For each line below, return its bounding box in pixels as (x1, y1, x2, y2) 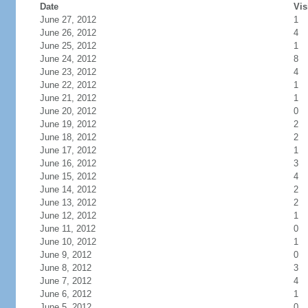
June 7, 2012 (39, 276, 91, 286)
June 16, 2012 (39, 158, 96, 168)
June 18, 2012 (39, 132, 96, 142)
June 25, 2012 (39, 41, 96, 51)
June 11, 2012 (39, 223, 96, 234)
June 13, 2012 (39, 197, 96, 208)
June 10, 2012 (39, 236, 96, 247)
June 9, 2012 (39, 250, 91, 260)
